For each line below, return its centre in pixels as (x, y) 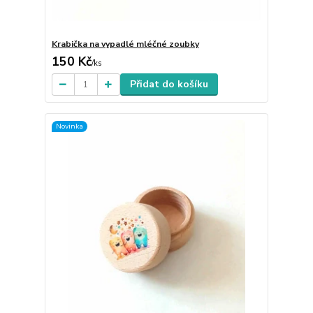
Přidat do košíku (169, 85)
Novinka (69, 126)
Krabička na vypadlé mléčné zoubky (125, 44)
